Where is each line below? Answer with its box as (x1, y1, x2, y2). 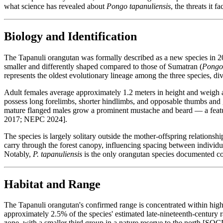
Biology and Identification (4, 29, 137, 43)
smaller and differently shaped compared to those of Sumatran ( (4, 62, 202, 71)
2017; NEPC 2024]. (4, 114, 67, 123)
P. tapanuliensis (33, 149, 82, 158)
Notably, (4, 149, 33, 158)
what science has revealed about (4, 1, 107, 10)
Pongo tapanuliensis (107, 1, 171, 10)
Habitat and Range (4, 177, 101, 191)
